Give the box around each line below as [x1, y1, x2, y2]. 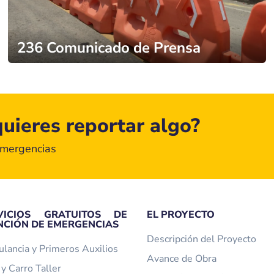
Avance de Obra [147, 252, 217, 266]
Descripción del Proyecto [147, 232, 257, 246]
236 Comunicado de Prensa [17, 38, 201, 58]
